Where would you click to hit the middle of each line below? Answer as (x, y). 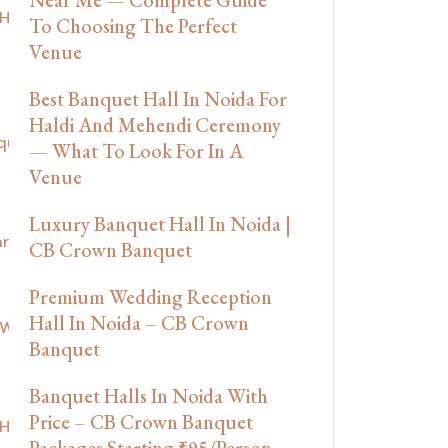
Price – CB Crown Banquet (141, 421)
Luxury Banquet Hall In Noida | (160, 223)
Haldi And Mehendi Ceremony (155, 124)
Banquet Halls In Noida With (148, 395)
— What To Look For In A (136, 150)
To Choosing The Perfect (133, 25)
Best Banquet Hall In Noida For (158, 98)
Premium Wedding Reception (150, 296)
